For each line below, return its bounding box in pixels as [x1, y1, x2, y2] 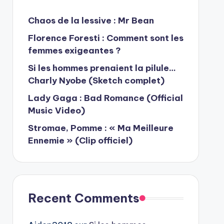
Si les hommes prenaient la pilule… [27, 62, 176, 73]
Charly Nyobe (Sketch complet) [27, 75, 164, 86]
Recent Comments [27, 190, 139, 205]
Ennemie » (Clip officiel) [27, 135, 132, 146]
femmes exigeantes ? [27, 45, 121, 56]
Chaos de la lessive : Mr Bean [27, 15, 154, 26]
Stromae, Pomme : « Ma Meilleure [27, 122, 173, 133]
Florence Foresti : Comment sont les [27, 32, 183, 43]
